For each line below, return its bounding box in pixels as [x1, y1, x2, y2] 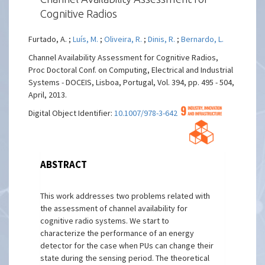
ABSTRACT [40, 158, 88, 171]
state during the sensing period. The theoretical [40, 253, 210, 263]
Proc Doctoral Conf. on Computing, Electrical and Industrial [28, 64, 234, 75]
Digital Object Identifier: [28, 108, 115, 118]
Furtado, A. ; [28, 34, 73, 44]
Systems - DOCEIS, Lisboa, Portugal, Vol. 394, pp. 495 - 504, [28, 77, 235, 88]
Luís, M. [73, 34, 99, 44]
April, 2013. [28, 89, 67, 100]
